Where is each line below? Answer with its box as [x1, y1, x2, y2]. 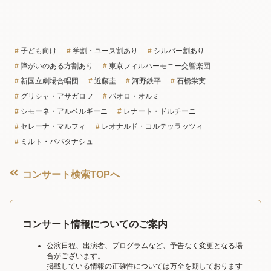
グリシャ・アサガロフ [21, 91, 93, 100]
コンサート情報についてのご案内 [22, 219, 168, 230]
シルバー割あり [154, 46, 204, 55]
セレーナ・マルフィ [21, 122, 86, 131]
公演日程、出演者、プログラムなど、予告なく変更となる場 [47, 241, 243, 250]
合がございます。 [47, 252, 105, 261]
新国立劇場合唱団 [21, 76, 79, 85]
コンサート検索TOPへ [20, 169, 120, 180]
